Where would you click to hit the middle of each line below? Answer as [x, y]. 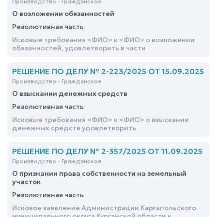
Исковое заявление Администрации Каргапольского [104, 208]
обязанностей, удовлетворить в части [79, 48]
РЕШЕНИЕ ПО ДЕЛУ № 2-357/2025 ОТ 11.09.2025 [107, 151]
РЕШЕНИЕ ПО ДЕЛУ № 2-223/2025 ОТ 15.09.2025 [108, 71]
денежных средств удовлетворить [74, 128]
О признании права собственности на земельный [99, 173]
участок [26, 182]
